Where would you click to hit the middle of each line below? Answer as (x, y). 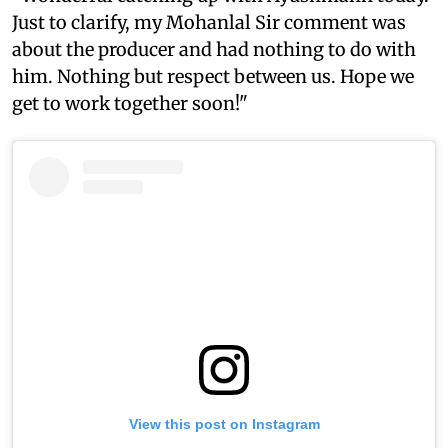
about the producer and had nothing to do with (214, 50)
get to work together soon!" (130, 104)
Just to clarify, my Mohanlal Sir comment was (209, 23)
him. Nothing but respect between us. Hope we (213, 77)
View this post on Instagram (224, 424)
